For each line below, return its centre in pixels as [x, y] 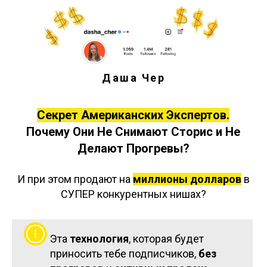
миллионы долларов [187, 179]
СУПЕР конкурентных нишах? [133, 194]
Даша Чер [133, 77]
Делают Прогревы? [133, 148]
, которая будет [166, 238]
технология [99, 238]
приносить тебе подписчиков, [124, 253]
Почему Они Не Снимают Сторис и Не [133, 131]
